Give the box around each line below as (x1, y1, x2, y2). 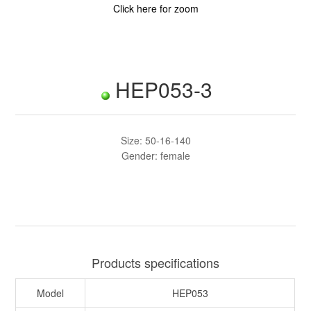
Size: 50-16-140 (120, 133, 191, 148)
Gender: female (121, 149, 190, 163)
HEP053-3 (115, 74, 213, 105)
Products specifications (92, 253, 219, 272)
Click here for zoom (112, 1, 199, 16)
